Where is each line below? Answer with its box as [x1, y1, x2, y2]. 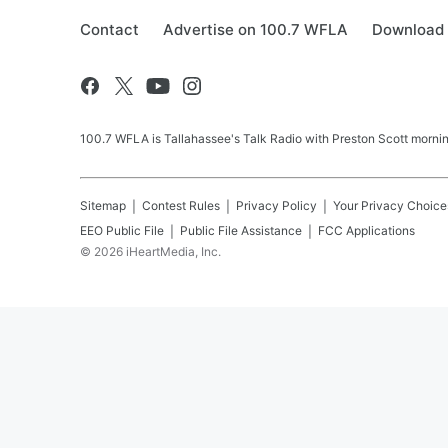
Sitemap [80, 198, 126, 213]
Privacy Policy [236, 198, 317, 213]
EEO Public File [80, 223, 164, 238]
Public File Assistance [180, 223, 302, 238]
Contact [80, 20, 139, 39]
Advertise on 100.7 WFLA [163, 20, 348, 39]
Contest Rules [142, 198, 220, 213]
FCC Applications [318, 223, 415, 238]
